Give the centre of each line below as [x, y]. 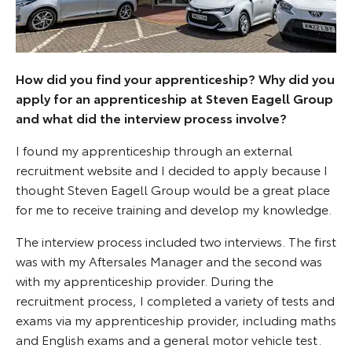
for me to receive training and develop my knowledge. [174, 208]
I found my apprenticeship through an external [154, 149]
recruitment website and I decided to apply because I [172, 169]
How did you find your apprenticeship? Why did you [175, 78]
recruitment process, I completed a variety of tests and [175, 299]
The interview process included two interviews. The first [176, 240]
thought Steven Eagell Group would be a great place [173, 189]
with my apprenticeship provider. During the [145, 280]
